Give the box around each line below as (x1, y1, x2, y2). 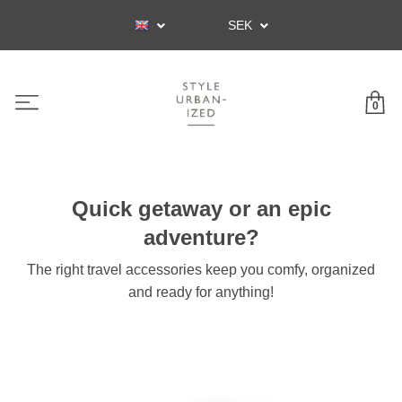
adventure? (143, 225, 259, 250)
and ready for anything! (128, 284, 274, 301)
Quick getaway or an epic (71, 197, 331, 222)
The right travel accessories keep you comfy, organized (27, 262, 375, 278)
